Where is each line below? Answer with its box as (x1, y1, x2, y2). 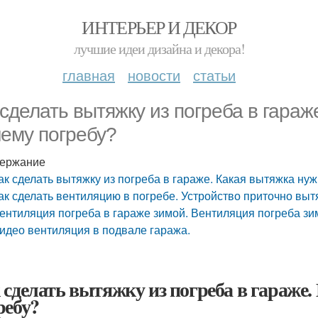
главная (62, 65, 115, 85)
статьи (193, 65, 236, 85)
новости (128, 65, 180, 85)
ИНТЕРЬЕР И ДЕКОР (82, 15, 236, 39)
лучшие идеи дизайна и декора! (73, 39, 245, 58)
